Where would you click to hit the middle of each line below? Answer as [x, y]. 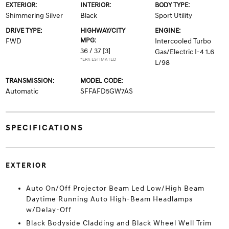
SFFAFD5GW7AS [106, 91]
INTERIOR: [95, 5]
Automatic [22, 91]
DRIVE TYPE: [24, 31]
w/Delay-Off [49, 210]
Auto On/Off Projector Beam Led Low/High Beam [115, 188]
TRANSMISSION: [30, 81]
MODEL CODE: [101, 81]
